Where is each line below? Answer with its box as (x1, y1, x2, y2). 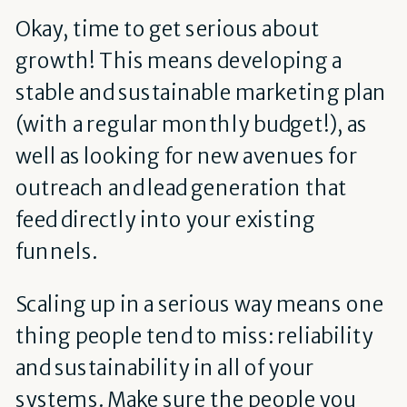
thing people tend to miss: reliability (15, 323, 373, 349)
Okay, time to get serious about (15, 16, 320, 43)
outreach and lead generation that (15, 175, 348, 202)
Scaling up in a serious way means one (15, 291, 384, 317)
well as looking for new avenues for (15, 144, 358, 170)
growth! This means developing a (15, 48, 342, 74)
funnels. (15, 239, 97, 265)
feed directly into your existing (15, 207, 316, 233)
